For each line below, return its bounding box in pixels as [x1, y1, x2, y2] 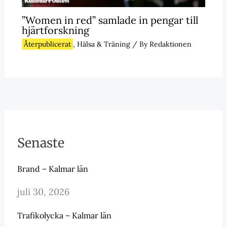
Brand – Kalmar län [17, 164, 88, 174]
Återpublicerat [23, 40, 71, 49]
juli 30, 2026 [17, 186, 69, 198]
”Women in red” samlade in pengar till [21, 14, 198, 27]
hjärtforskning [21, 24, 89, 37]
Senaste [17, 135, 64, 152]
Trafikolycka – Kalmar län [17, 210, 111, 221]
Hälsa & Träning [77, 40, 130, 49]
